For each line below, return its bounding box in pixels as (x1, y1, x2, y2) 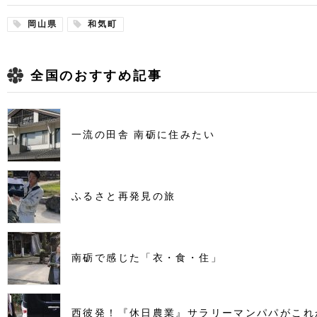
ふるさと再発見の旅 (71, 190, 176, 202)
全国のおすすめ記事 (30, 69, 163, 83)
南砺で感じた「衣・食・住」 (71, 252, 222, 264)
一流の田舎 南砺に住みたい (71, 129, 215, 141)
